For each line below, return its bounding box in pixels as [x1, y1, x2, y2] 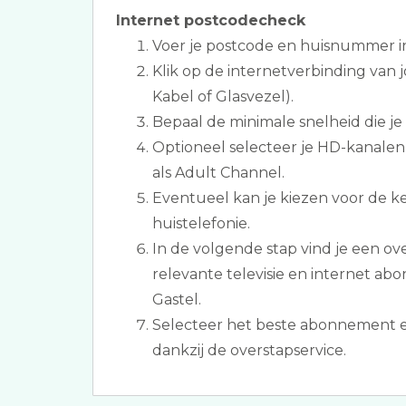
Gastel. [152, 291, 201, 308]
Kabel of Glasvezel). [152, 88, 294, 105]
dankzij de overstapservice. [152, 342, 346, 359]
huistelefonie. [152, 215, 250, 232]
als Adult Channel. [152, 164, 285, 181]
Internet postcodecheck [116, 12, 305, 29]
